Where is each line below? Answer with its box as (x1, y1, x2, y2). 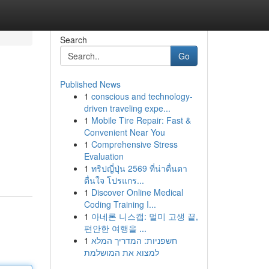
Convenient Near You (83, 126, 165, 138)
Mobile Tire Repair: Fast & (91, 114, 191, 126)
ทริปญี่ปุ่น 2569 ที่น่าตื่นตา (91, 162, 187, 174)
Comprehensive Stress (91, 138, 178, 150)
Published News (59, 78, 121, 90)
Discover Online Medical (91, 186, 183, 198)
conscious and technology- (91, 90, 193, 102)
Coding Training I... (83, 198, 156, 210)
